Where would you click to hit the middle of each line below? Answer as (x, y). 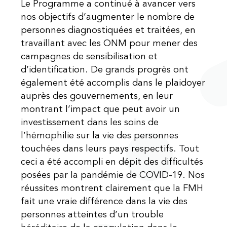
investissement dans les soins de (90, 123)
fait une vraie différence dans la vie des (104, 202)
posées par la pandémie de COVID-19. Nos (113, 176)
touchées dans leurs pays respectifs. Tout (110, 149)
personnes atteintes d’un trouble (92, 215)
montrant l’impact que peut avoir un (101, 110)
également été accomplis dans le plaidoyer (113, 83)
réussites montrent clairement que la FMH (112, 189)
